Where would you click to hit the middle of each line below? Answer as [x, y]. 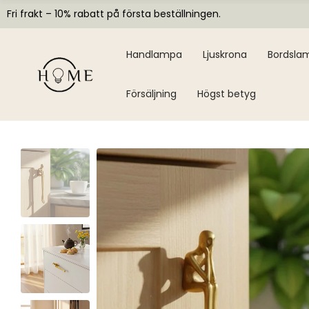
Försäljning [152, 94]
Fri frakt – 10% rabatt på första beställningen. [114, 14]
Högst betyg [227, 94]
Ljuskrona [225, 54]
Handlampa [154, 54]
